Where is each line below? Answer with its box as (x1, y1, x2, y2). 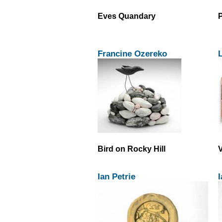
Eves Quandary (98, 11, 156, 20)
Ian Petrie (98, 171, 135, 182)
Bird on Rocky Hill (98, 144, 166, 154)
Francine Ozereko (98, 49, 167, 58)
